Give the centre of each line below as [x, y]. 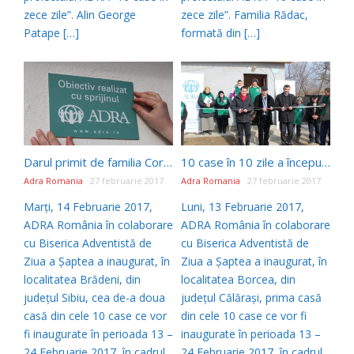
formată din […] [220, 32]
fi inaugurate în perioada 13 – [98, 334]
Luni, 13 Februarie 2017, [243, 207]
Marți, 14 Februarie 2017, [88, 207]
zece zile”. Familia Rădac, [245, 14]
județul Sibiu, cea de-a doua [94, 298]
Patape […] [51, 32]
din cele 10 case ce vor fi [244, 316]
